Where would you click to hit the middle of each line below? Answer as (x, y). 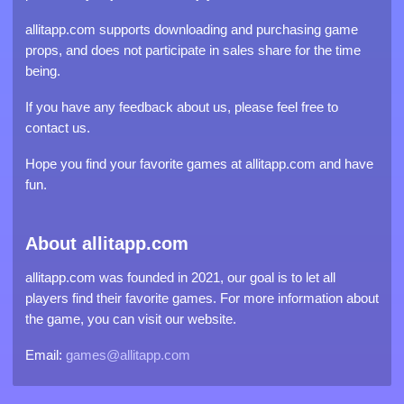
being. (43, 71)
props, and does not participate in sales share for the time (193, 50)
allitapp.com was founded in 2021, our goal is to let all (180, 278)
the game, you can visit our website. (131, 319)
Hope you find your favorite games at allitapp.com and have (199, 163)
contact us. (58, 127)
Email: (46, 355)
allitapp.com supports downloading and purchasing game (192, 30)
